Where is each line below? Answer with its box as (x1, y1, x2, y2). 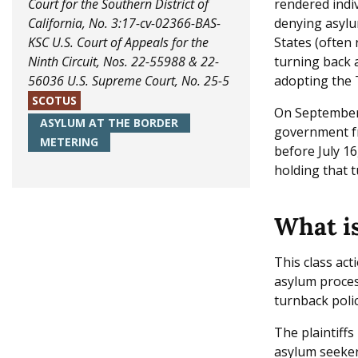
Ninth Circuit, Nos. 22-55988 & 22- (28, 53, 219, 71)
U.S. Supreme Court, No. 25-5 (67, 72, 229, 90)
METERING (40, 134, 98, 150)
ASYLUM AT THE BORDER (40, 115, 178, 131)
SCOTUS (32, 93, 77, 109)
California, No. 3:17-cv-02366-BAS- (28, 14, 221, 33)
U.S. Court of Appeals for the (52, 34, 209, 52)
